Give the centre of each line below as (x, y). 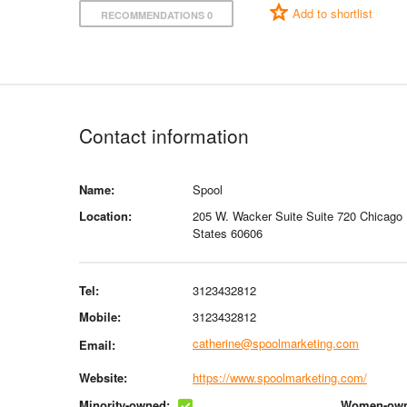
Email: (97, 344)
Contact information (164, 135)
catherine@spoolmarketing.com (276, 342)
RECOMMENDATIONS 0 (156, 15)
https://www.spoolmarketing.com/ (280, 377)
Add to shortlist (333, 13)
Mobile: (100, 316)
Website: (103, 377)
